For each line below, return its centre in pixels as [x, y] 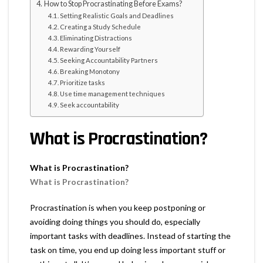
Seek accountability [90, 104]
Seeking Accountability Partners [109, 60]
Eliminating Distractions [96, 38]
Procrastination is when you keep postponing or [118, 207]
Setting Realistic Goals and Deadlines [117, 15]
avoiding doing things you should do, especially [115, 221]
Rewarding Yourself [90, 49]
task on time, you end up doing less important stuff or [128, 249]
